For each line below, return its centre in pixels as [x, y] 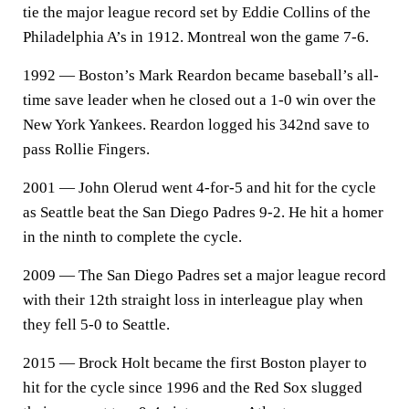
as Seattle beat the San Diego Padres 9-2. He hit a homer [203, 212]
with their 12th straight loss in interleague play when [193, 300]
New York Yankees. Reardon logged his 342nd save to [196, 125]
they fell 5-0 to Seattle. [96, 325]
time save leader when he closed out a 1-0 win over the [199, 100]
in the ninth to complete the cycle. [132, 237]
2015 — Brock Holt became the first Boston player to [195, 363]
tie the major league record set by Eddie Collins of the [197, 12]
